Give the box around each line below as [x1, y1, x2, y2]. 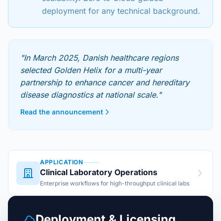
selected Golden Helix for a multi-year [20, 65, 162, 75]
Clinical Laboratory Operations [40, 167, 157, 177]
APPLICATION [40, 158, 83, 166]
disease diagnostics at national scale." [20, 90, 161, 100]
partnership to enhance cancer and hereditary [20, 77, 189, 87]
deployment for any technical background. [42, 6, 200, 16]
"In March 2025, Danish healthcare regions [20, 53, 179, 63]
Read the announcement [20, 108, 103, 116]
